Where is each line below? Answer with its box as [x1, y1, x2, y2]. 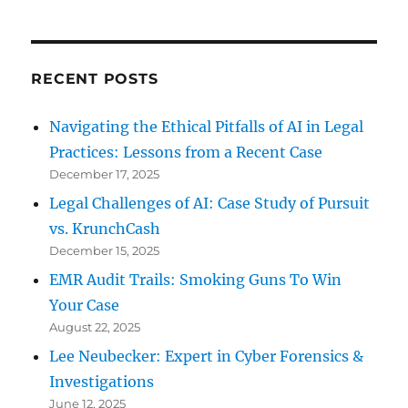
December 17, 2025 [49, 167, 160, 182]
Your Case [49, 296, 120, 315]
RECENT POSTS [31, 70, 158, 88]
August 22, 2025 [49, 320, 141, 335]
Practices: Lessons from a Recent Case [49, 143, 323, 162]
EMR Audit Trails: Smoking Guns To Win [49, 270, 342, 290]
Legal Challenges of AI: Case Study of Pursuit [49, 194, 371, 213]
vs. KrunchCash [49, 219, 161, 239]
